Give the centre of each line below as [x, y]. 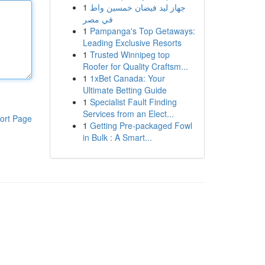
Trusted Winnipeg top [130, 54]
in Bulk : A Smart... [117, 137]
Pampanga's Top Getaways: [142, 31]
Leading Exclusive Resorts [132, 43]
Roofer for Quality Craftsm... [135, 66]
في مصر [98, 19]
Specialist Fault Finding [133, 102]
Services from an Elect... [128, 114]
